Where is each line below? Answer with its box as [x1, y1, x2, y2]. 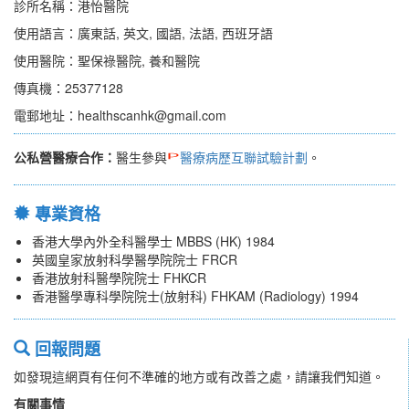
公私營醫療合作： [14, 148, 116, 167]
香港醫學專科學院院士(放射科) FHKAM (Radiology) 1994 [32, 287, 359, 306]
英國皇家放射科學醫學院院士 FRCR [32, 250, 237, 269]
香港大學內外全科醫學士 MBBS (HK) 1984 [32, 232, 275, 251]
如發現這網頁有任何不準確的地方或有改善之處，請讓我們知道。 [14, 367, 384, 386]
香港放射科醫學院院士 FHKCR [32, 268, 206, 288]
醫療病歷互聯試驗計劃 [180, 148, 308, 167]
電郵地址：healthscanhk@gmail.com [14, 106, 226, 125]
